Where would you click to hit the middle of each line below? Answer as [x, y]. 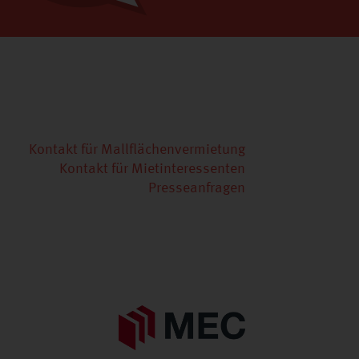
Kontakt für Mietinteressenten [152, 169]
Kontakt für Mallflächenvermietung [137, 150]
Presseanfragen [197, 188]
